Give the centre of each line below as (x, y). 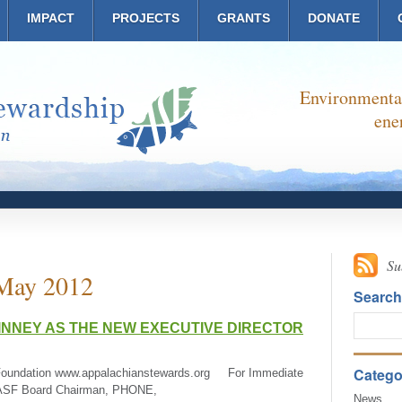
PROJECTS (145, 18)
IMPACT (50, 18)
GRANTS (243, 18)
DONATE (333, 18)
